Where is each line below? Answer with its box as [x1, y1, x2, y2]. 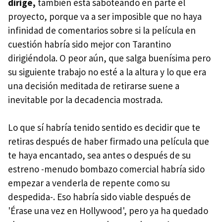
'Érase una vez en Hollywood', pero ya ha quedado [8, 205, 208, 217]
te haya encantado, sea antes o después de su [8, 149, 191, 162]
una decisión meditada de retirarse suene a [8, 80, 179, 92]
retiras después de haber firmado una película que [8, 135, 209, 148]
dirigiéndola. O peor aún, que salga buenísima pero [8, 52, 211, 64]
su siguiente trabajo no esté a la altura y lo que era [8, 66, 206, 78]
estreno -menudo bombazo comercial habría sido [8, 163, 205, 175]
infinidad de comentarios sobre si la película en [8, 24, 196, 37]
